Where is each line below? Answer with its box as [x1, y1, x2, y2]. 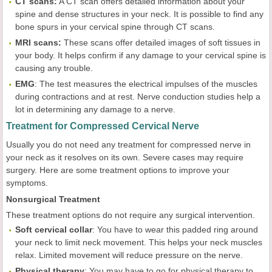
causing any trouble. [15, 63, 93, 73]
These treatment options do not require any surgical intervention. [6, 209, 255, 220]
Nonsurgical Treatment [6, 194, 100, 204]
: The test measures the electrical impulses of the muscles [35, 78, 257, 89]
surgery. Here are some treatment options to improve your [6, 165, 229, 175]
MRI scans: [15, 37, 61, 47]
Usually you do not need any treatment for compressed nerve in [6, 139, 251, 149]
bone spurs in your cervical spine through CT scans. [15, 21, 215, 32]
